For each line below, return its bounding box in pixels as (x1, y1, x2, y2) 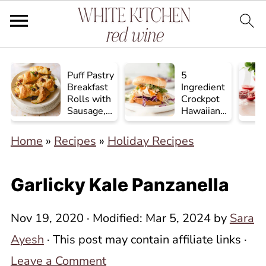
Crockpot (181, 93, 220, 106)
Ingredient (181, 81, 226, 94)
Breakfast (67, 81, 109, 94)
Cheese (67, 128, 100, 141)
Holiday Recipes (107, 133, 194, 149)
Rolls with (67, 93, 112, 106)
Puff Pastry (67, 69, 115, 82)
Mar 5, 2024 (145, 210, 211, 226)
